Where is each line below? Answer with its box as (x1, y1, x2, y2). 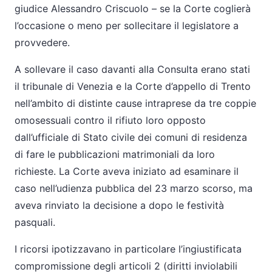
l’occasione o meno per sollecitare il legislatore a (15, 19, 239, 32)
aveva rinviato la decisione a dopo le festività (15, 199, 224, 211)
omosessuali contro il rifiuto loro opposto (15, 114, 206, 126)
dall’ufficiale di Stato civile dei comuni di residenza (15, 131, 247, 143)
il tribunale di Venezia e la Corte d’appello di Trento (15, 80, 251, 92)
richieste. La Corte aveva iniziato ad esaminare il (15, 165, 239, 177)
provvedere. (15, 36, 70, 49)
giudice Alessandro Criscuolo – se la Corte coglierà (15, 2, 251, 15)
